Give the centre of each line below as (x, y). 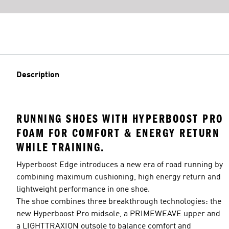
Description (38, 75)
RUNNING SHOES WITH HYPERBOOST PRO (120, 119)
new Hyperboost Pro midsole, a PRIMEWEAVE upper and (118, 214)
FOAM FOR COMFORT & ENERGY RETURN (118, 133)
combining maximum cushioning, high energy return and (119, 178)
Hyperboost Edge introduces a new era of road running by (120, 165)
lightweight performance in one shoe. (83, 190)
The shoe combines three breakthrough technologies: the (119, 202)
